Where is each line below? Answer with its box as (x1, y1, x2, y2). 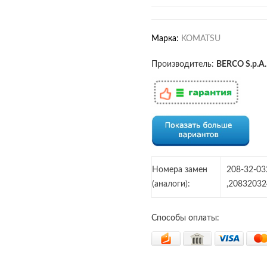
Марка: (151, 35, 179, 43)
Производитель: (151, 60, 216, 69)
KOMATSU (181, 35, 221, 43)
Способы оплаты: (151, 214, 219, 223)
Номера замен (152, 166, 207, 175)
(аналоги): (152, 180, 190, 189)
